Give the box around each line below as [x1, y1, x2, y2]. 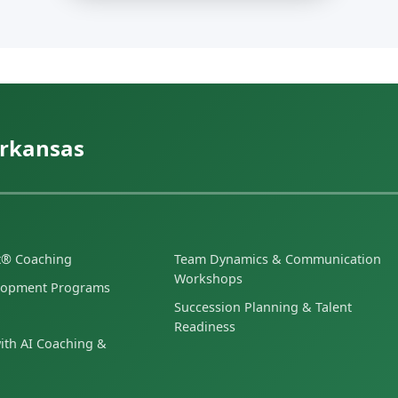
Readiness [173, 317, 235, 335]
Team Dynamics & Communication [173, 251, 381, 268]
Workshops [173, 270, 243, 288]
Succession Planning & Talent [173, 298, 352, 315]
